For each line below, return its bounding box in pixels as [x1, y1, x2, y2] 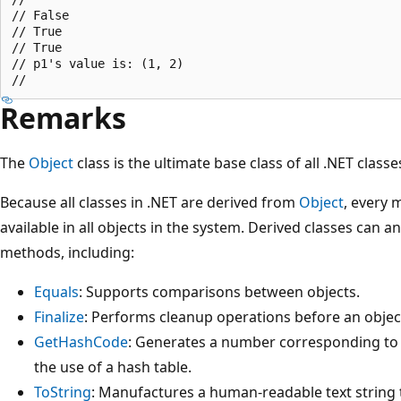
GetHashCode [34, 331, 128, 352]
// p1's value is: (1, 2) [12, 55, 183, 71]
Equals [34, 281, 79, 302]
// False [12, 7, 69, 22]
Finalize [34, 306, 84, 327]
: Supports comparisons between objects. [79, 281, 360, 302]
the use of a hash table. [34, 356, 192, 377]
